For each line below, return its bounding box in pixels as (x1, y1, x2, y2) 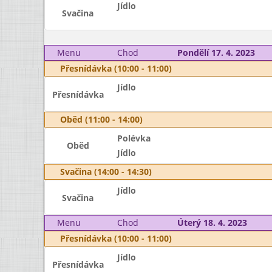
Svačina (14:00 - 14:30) (60, 166, 152, 177)
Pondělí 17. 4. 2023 (177, 47, 255, 58)
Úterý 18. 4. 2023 (177, 217, 247, 228)
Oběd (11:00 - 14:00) (60, 114, 143, 125)
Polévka (117, 132, 151, 144)
